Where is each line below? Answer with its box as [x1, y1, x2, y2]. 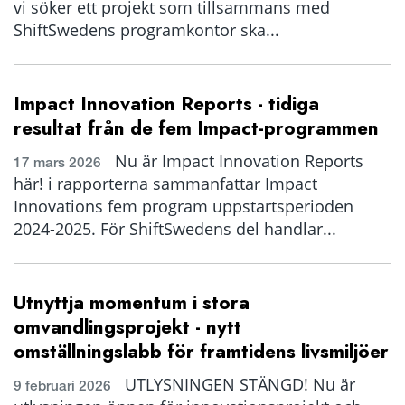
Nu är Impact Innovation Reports [110, 150, 363, 172]
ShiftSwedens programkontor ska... [14, 19, 279, 41]
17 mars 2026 [14, 154, 101, 171]
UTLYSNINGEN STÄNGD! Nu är [120, 373, 355, 395]
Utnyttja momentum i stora [14, 289, 250, 316]
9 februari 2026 [14, 377, 111, 394]
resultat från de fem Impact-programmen [14, 115, 379, 142]
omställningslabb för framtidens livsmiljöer [14, 338, 389, 365]
